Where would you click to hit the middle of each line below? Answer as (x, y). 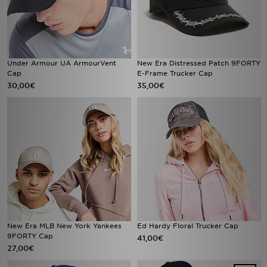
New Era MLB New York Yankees (64, 226)
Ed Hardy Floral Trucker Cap (188, 226)
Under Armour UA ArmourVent (62, 63)
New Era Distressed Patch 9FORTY (199, 63)
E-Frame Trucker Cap (175, 73)
